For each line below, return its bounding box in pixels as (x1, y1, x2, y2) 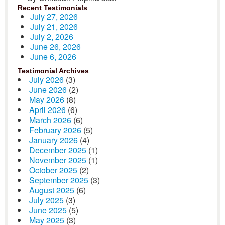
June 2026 (29, 84, 67, 95)
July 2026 (29, 74, 64, 85)
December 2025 (29, 144, 86, 156)
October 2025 (29, 164, 77, 176)
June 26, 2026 (30, 41, 81, 52)
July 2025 (29, 194, 64, 206)
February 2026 (29, 124, 81, 136)
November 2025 (29, 154, 86, 166)
